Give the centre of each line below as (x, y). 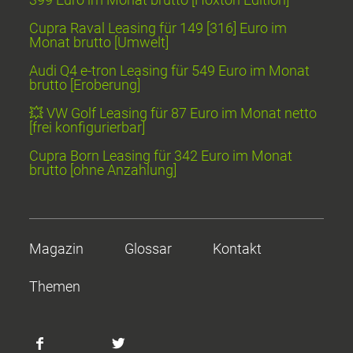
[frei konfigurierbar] (87, 127)
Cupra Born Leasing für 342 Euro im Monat (161, 155)
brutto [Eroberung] (85, 84)
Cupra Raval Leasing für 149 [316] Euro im (158, 28)
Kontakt (238, 248)
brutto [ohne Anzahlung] (103, 169)
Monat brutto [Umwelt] (99, 42)
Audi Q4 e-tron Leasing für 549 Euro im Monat (170, 70)
